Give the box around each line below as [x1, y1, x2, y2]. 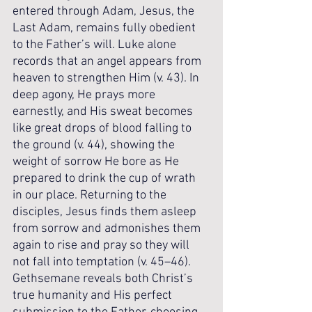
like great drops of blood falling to [13, 121, 194, 136]
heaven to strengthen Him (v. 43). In [13, 71, 202, 86]
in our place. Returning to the [13, 188, 169, 203]
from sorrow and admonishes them [13, 221, 203, 236]
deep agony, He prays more [13, 88, 158, 102]
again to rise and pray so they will [13, 238, 192, 253]
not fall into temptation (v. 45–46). [13, 255, 194, 270]
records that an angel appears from [13, 54, 204, 69]
